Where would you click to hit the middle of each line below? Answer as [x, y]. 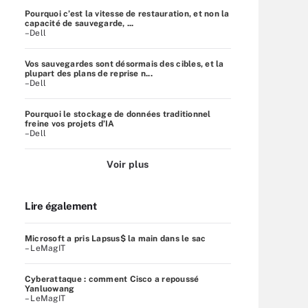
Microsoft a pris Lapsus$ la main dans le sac [115, 238]
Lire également [61, 206]
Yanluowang [50, 288]
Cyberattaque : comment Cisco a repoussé [112, 279]
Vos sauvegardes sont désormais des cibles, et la [124, 64]
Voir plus [128, 164]
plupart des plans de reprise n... [89, 73]
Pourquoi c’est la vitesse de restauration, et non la [127, 13]
